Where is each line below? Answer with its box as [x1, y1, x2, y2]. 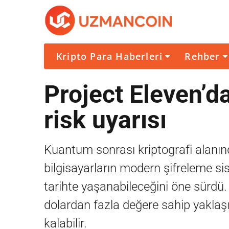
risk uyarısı [44, 105, 167, 134]
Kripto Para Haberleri [56, 50, 163, 62]
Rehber [185, 50, 220, 62]
